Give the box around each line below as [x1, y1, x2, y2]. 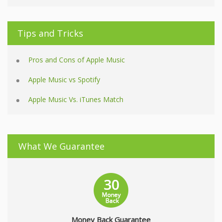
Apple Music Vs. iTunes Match [28, 95, 123, 105]
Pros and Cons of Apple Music [28, 55, 125, 65]
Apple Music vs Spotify [28, 75, 100, 85]
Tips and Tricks [17, 27, 83, 40]
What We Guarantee [18, 140, 105, 153]
